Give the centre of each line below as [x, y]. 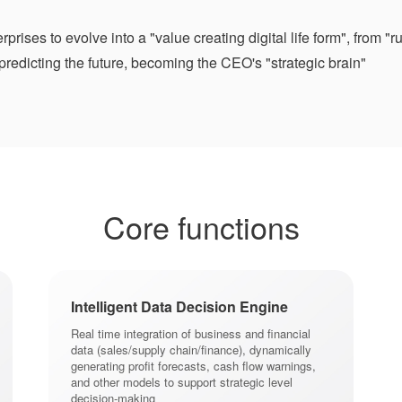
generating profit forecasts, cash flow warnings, [193, 366]
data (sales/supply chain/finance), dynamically [191, 350]
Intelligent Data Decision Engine [179, 307]
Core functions [201, 227]
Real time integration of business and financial [190, 334]
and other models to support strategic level [181, 382]
